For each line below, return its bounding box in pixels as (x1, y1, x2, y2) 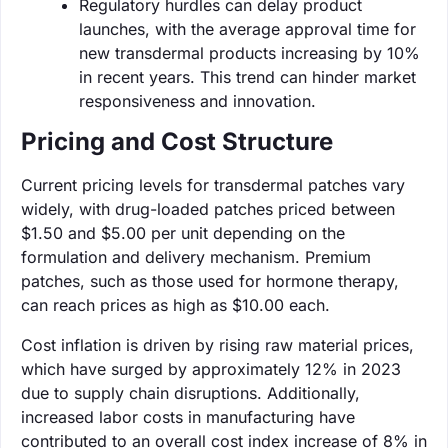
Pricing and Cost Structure (21, 126, 333, 156)
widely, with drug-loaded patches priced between (21, 198, 395, 219)
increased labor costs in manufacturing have (21, 406, 355, 427)
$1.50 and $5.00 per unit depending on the (21, 222, 345, 243)
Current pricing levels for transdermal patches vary (21, 174, 405, 195)
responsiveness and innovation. (79, 90, 316, 111)
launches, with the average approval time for (79, 18, 416, 39)
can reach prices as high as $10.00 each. (21, 294, 330, 315)
